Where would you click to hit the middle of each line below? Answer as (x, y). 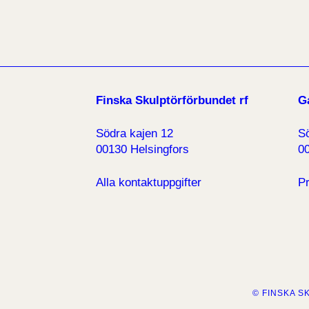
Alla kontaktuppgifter (148, 183)
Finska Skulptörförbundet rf (172, 101)
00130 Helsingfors (142, 150)
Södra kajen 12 (134, 134)
